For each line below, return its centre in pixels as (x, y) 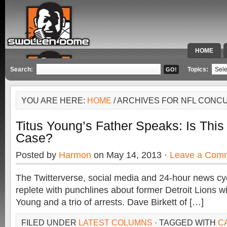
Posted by (37, 155)
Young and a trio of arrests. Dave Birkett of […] (110, 202)
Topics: (199, 69)
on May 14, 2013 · (130, 155)
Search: (22, 69)
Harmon (75, 155)
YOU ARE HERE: (54, 100)
